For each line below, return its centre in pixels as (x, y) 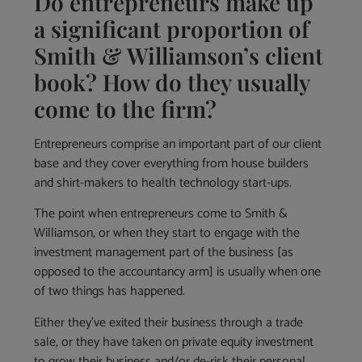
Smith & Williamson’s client (179, 55)
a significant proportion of (172, 28)
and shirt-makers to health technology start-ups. (163, 183)
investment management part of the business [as (164, 253)
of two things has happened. (110, 292)
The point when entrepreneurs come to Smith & (161, 214)
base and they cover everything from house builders (172, 163)
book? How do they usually (172, 82)
